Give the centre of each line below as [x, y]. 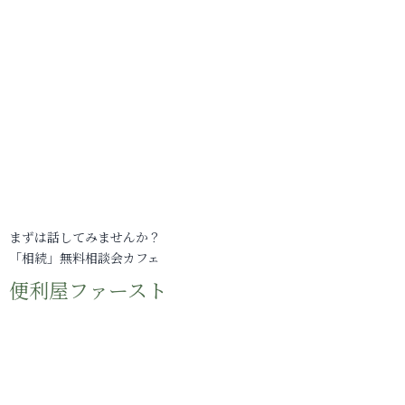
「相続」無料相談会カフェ [85, 258]
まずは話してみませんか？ [85, 237]
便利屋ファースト [88, 290]
